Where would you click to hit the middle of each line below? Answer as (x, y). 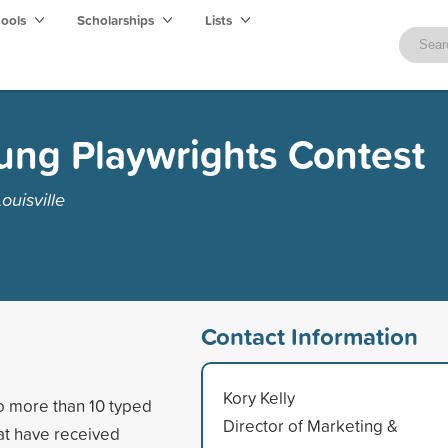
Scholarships (117, 20)
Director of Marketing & (310, 425)
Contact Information (309, 335)
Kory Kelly (258, 397)
